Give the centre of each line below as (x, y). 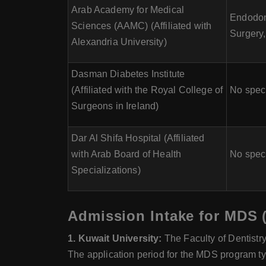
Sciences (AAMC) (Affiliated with (142, 26)
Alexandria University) (119, 42)
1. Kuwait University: (115, 238)
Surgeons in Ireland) (115, 106)
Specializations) (106, 170)
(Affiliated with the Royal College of (147, 90)
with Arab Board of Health (126, 154)
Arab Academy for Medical (128, 10)
